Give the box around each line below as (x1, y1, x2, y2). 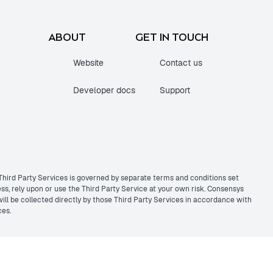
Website (73, 57, 104, 69)
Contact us (160, 57, 202, 69)
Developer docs (73, 85, 135, 96)
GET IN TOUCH (135, 32, 208, 43)
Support (160, 85, 190, 96)
